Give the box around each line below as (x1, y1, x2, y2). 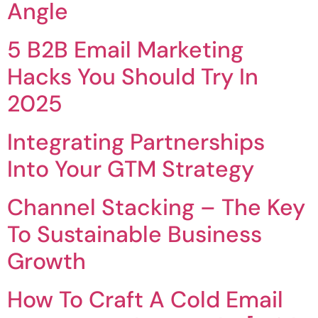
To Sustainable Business (7, 219, 262, 250)
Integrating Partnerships (7, 127, 265, 158)
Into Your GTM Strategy (7, 154, 254, 185)
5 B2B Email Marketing (7, 35, 243, 65)
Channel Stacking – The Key (7, 192, 305, 223)
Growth (7, 246, 86, 277)
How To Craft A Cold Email (7, 285, 283, 315)
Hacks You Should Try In (7, 62, 258, 92)
